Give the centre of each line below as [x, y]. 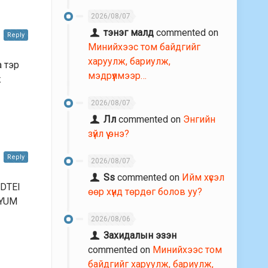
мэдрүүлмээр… [117, 76]
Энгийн [200, 120]
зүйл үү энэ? [109, 134]
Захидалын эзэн [140, 236]
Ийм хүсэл [203, 178]
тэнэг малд [129, 33]
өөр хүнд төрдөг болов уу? [145, 192]
